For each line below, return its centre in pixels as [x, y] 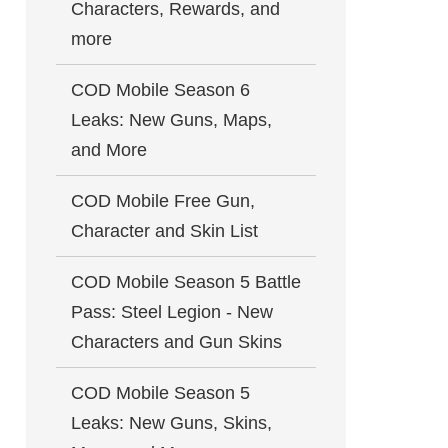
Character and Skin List [164, 231]
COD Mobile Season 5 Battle [186, 282]
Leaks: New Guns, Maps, [171, 120]
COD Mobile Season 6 [160, 90]
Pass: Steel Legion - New [172, 312]
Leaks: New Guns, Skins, [171, 423]
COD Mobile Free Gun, [163, 201]
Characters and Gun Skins [176, 342]
